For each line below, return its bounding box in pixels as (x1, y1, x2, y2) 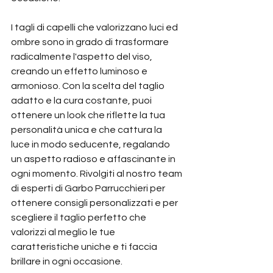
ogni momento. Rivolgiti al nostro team (11, 169, 184, 179)
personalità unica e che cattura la (11, 125, 164, 135)
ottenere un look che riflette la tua (11, 110, 167, 120)
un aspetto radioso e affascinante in (11, 154, 177, 164)
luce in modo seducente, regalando (11, 140, 172, 149)
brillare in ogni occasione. (11, 257, 122, 266)
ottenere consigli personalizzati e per (11, 198, 180, 208)
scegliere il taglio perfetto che (11, 213, 148, 222)
